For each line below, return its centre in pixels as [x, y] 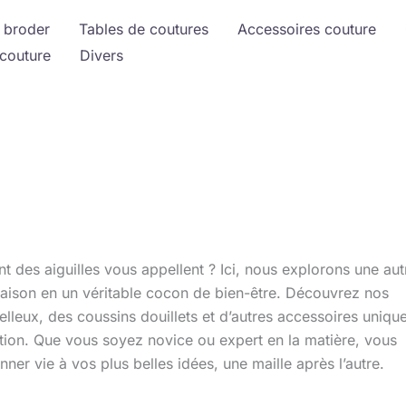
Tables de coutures [144, 29]
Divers [101, 55]
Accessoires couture [307, 29]
